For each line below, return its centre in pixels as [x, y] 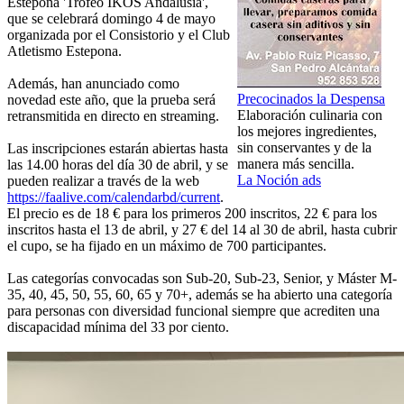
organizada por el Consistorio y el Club [119, 35]
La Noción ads [279, 180]
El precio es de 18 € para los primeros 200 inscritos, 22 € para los [192, 214]
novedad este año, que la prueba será [111, 100]
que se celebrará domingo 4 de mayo [111, 19]
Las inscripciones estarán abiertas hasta [118, 149]
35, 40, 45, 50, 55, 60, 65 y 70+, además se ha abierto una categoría [200, 295]
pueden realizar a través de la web [103, 181]
